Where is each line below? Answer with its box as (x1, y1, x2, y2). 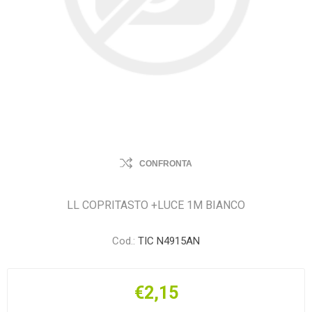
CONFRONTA (139, 159, 192, 169)
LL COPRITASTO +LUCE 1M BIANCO (67, 198, 245, 212)
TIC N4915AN (138, 235, 200, 247)
